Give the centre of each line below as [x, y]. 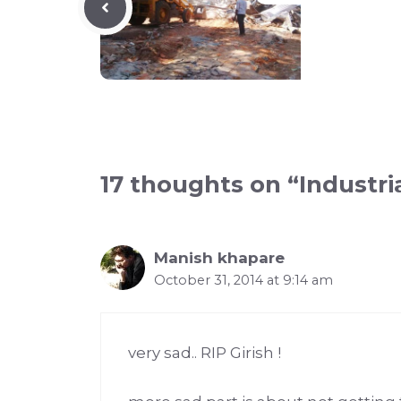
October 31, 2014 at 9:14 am [243, 280]
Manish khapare [219, 257]
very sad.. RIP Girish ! [205, 353]
